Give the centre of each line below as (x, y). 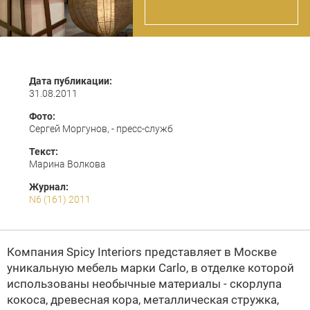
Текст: (44, 152)
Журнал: (49, 187)
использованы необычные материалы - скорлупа (144, 284)
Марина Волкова (67, 164)
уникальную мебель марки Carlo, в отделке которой (151, 268)
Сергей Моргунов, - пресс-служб (101, 129)
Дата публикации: (71, 81)
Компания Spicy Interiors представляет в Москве (142, 252)
